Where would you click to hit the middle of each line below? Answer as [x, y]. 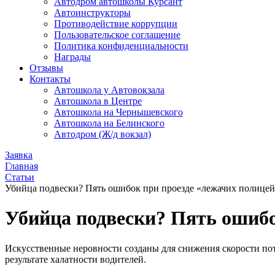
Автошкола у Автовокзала [109, 90]
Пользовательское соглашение [117, 35]
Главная [21, 166]
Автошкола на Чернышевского [118, 112]
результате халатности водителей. [76, 259]
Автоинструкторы [92, 13]
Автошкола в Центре [98, 101]
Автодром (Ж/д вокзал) [103, 134]
